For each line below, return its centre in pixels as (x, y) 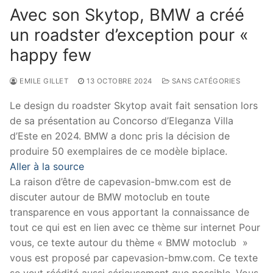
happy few (51, 55)
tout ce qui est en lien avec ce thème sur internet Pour (135, 227)
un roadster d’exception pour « (129, 35)
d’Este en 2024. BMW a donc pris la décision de (120, 136)
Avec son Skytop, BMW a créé (127, 15)
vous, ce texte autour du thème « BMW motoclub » (129, 242)
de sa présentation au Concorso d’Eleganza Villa (122, 120)
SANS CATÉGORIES (205, 81)
